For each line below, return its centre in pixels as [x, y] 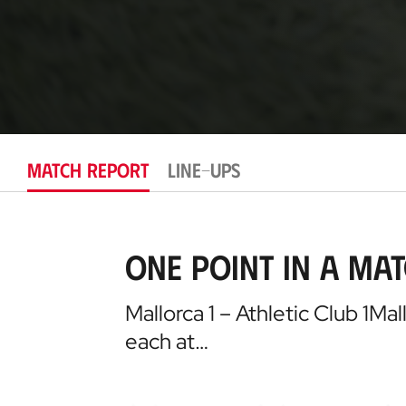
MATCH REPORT [88, 169]
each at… [166, 341]
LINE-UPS [204, 169]
